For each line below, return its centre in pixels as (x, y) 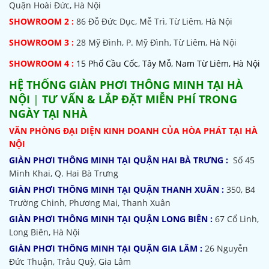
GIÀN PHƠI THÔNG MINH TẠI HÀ (156, 85)
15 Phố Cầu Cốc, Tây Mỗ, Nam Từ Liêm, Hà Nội (168, 63)
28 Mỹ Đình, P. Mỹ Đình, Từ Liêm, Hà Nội (156, 42)
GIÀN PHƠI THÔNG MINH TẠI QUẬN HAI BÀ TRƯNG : (119, 160)
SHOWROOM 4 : (43, 63)
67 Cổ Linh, (236, 219)
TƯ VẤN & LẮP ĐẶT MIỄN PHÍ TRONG (140, 99)
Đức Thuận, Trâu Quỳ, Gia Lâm (70, 261)
